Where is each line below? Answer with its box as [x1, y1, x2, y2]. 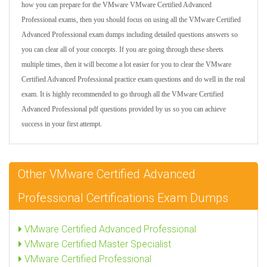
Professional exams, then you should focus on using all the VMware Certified [21, 15, 241, 24]
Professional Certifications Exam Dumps [18, 191, 228, 205]
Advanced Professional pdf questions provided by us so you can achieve [21, 105, 226, 113]
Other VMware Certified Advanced [18, 167, 195, 181]
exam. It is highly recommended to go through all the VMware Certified [21, 90, 223, 98]
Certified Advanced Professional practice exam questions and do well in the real [21, 75, 245, 83]
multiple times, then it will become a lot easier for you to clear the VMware [21, 60, 231, 69]
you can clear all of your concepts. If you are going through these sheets [21, 45, 223, 54]
